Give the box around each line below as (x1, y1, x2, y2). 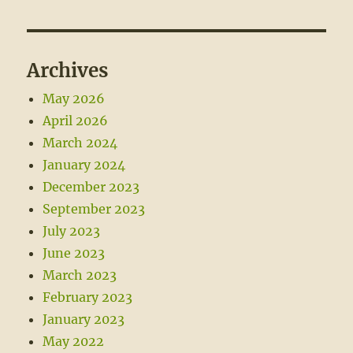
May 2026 (43, 91, 106, 107)
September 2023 (43, 201, 146, 217)
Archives (27, 58, 109, 84)
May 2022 (43, 333, 105, 350)
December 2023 (43, 179, 140, 195)
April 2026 (43, 113, 109, 129)
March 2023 (43, 267, 117, 284)
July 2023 (43, 223, 101, 240)
